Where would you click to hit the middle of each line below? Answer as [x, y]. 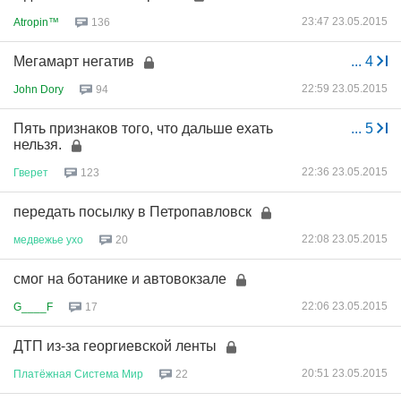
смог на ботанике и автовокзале [120, 279]
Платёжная [43, 374]
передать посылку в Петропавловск [132, 212]
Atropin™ [36, 22]
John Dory [38, 89]
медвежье [38, 239]
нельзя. [38, 145]
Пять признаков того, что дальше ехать [143, 128]
